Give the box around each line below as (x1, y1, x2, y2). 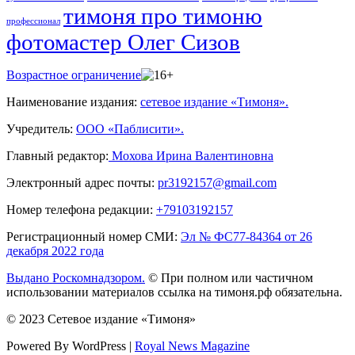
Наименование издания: (6, 95, 140, 109)
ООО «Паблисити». (76, 122, 184, 136)
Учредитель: (6, 122, 76, 136)
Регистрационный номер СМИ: (6, 230, 181, 244)
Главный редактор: (6, 149, 109, 163)
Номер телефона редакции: (6, 203, 156, 217)
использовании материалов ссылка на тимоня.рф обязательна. (6, 285, 342, 300)
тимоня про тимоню (63, 3, 262, 29)
